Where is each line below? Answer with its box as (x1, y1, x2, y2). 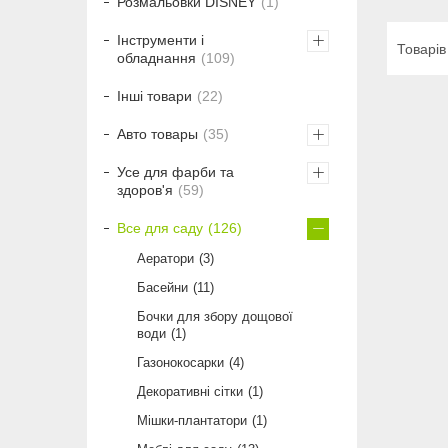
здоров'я (117, 182, 173, 199)
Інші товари (117, 88, 192, 105)
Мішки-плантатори (137, 413, 247, 429)
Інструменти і (117, 32, 204, 49)
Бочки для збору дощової (137, 309, 293, 325)
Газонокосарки (137, 355, 224, 371)
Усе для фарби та (117, 164, 234, 181)
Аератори (137, 251, 194, 267)
